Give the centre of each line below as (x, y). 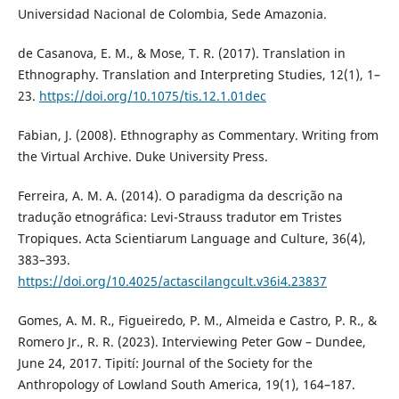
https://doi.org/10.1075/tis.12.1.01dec (152, 96)
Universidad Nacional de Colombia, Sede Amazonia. (172, 14)
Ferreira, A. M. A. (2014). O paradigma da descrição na (180, 196)
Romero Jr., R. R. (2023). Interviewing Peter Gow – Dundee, (191, 342)
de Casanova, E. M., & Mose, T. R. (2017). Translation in (181, 53)
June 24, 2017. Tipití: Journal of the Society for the (165, 363)
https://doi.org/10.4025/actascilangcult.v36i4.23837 (172, 281)
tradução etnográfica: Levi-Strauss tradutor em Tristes (179, 217)
